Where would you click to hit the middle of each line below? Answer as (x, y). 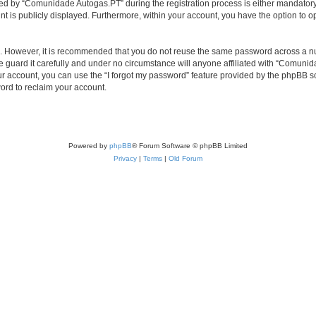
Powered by (89, 145)
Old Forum (186, 158)
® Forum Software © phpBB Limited (190, 145)
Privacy (125, 158)
